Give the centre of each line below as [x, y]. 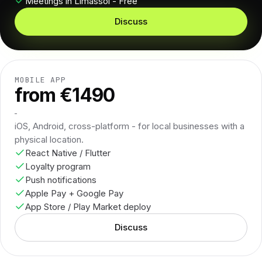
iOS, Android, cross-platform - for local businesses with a [130, 126]
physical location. [49, 139]
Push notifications [61, 180]
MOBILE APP [40, 80]
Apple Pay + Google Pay [74, 193]
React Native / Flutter [68, 153]
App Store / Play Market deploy [88, 206]
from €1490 [65, 95]
